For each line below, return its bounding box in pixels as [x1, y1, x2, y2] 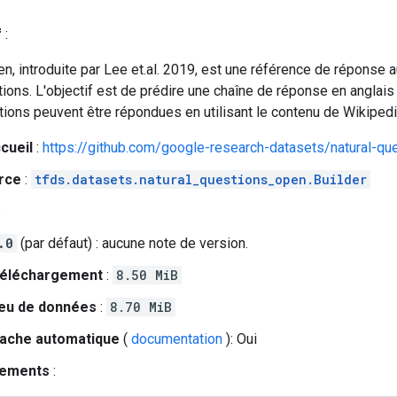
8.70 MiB [110, 298, 172, 315]
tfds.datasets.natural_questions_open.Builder [35, 170, 367, 188]
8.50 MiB [116, 266, 178, 284]
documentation [131, 330, 222, 347]
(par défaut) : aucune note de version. [17, 234, 248, 252]
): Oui [222, 330, 257, 347]
